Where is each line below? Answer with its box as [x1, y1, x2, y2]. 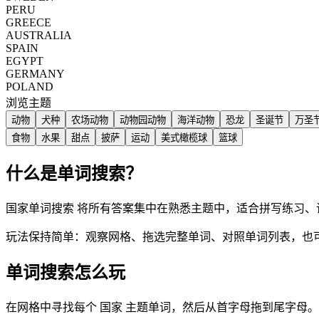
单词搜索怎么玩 [6, 263, 125, 283]
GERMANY [6, 67, 65, 80]
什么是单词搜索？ [6, 164, 142, 184]
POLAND [6, 80, 53, 93]
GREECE [6, 16, 51, 28]
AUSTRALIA [6, 28, 72, 41]
